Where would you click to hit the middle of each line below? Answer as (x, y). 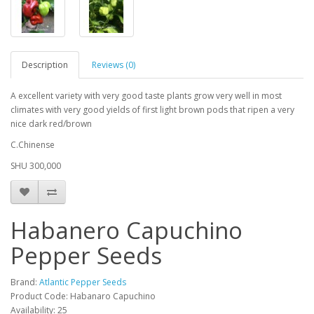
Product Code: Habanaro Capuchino (83, 296)
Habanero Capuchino (127, 231)
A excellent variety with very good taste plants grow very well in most (146, 96)
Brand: (25, 282)
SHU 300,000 (36, 166)
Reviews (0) (114, 65)
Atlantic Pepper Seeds (83, 282)
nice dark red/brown (51, 124)
